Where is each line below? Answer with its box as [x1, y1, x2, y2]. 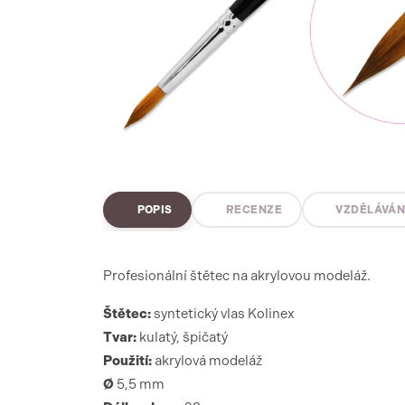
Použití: [103, 353, 152, 369]
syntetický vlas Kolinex [151, 306, 295, 322]
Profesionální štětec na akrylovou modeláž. [103, 268, 371, 284]
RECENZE [225, 202, 283, 216]
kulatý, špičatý [137, 329, 228, 345]
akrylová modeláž [152, 353, 262, 369]
